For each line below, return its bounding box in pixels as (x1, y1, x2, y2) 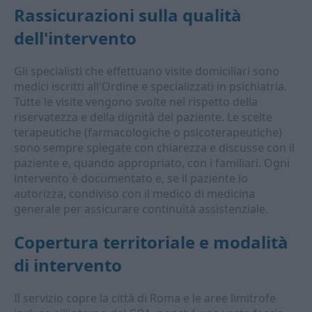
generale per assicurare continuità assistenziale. (14, 201, 268, 217)
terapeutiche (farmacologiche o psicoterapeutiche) (14, 125, 282, 140)
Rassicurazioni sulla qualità (14, 3, 242, 26)
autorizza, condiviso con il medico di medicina (14, 186, 255, 201)
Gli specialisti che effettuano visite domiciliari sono (14, 63, 279, 79)
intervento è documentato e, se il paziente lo (14, 171, 248, 186)
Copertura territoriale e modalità (14, 231, 288, 253)
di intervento (14, 253, 122, 276)
